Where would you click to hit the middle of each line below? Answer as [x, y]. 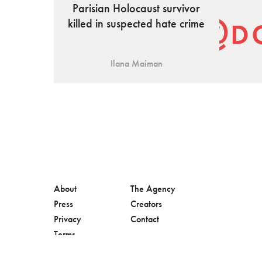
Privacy [68, 219]
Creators [146, 204]
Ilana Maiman [136, 64]
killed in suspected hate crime [137, 24]
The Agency [153, 189]
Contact [145, 219]
